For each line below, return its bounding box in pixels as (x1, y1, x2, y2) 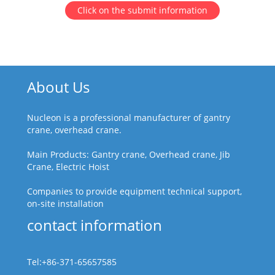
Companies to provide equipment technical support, (27, 185, 242, 197)
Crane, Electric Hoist (27, 160, 109, 172)
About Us (27, 76, 90, 97)
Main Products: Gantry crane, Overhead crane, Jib (27, 148, 230, 160)
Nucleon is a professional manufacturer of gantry (27, 111, 230, 123)
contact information (27, 214, 162, 235)
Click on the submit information (77, 4, 207, 16)
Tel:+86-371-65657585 (27, 255, 117, 268)
